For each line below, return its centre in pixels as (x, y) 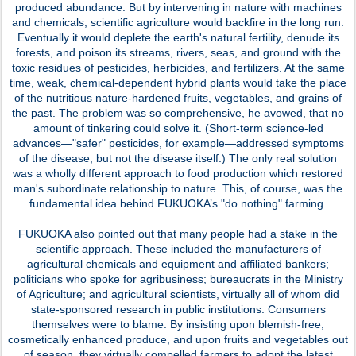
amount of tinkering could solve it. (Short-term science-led (178, 128)
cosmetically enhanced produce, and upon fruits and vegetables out (178, 339)
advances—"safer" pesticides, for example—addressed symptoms (178, 143)
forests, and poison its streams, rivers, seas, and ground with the (178, 52)
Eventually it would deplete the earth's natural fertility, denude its (178, 37)
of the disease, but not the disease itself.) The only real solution (178, 158)
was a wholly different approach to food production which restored (178, 173)
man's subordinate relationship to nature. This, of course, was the (178, 188)
